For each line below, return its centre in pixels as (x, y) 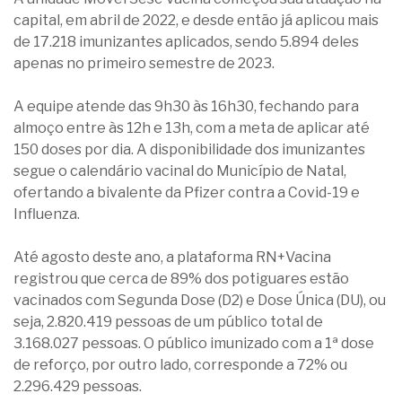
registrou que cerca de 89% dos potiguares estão (181, 279)
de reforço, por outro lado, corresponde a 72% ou (180, 365)
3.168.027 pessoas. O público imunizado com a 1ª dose (194, 343)
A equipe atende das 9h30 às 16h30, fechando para (186, 106)
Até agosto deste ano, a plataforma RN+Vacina (172, 257)
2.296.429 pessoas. (78, 386)
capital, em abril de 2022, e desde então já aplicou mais (196, 20)
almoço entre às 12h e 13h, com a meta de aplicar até (192, 128)
